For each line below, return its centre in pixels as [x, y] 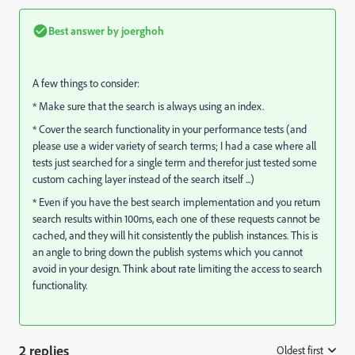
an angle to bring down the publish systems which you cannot [168, 252]
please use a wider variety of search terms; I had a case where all [174, 145]
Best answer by [84, 31]
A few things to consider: [86, 83]
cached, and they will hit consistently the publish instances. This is [175, 235]
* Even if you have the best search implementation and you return [176, 202]
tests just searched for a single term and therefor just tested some [175, 162]
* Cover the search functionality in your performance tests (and [170, 129]
